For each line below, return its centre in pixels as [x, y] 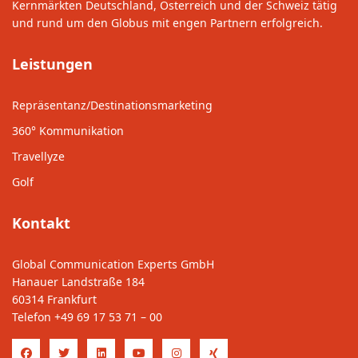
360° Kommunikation [68, 131]
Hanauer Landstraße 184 [78, 282]
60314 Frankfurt [54, 300]
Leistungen [52, 64]
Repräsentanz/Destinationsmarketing [112, 105]
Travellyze [38, 157]
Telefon [33, 317]
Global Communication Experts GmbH [113, 265]
